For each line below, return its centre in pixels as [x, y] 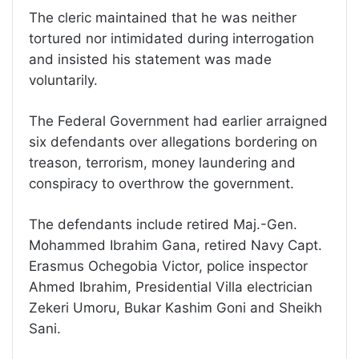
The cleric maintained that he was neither [163, 17]
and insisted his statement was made [150, 59]
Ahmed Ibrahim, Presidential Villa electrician [171, 286]
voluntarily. [63, 80]
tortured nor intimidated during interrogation [171, 38]
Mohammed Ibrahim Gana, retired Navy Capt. [175, 245]
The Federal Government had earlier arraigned [178, 121]
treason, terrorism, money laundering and [162, 162]
